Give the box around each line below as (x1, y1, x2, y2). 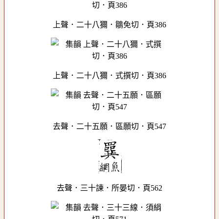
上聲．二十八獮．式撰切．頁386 (53, 71, 166, 80)
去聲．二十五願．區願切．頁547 (53, 122, 166, 131)
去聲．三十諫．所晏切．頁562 (57, 183, 162, 192)
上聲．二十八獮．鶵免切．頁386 (53, 20, 166, 29)
